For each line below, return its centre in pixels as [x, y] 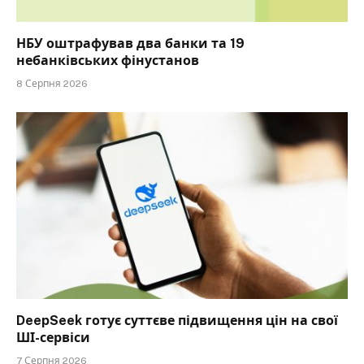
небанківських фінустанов [108, 61]
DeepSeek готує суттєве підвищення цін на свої [177, 320]
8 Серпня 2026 [52, 84]
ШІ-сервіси [53, 337]
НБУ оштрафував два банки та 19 [130, 44]
